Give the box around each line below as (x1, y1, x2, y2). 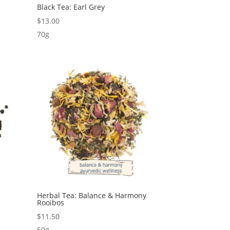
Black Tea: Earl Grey (37, 2, 105, 12)
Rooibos (37, 198, 65, 208)
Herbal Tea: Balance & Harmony (37, 190, 147, 201)
